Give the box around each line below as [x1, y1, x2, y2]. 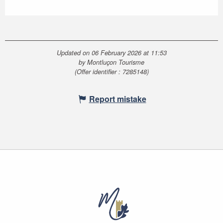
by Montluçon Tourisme [79, 57, 144, 67]
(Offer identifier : [74, 67, 122, 76]
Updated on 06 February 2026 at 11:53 [56, 48, 167, 57]
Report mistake [89, 93, 146, 105]
